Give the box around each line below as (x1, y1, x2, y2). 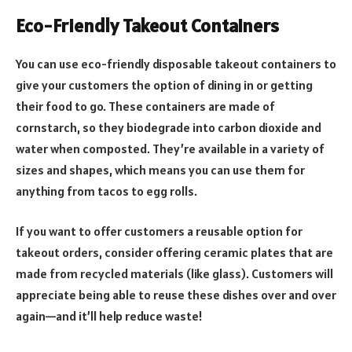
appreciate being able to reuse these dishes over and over (16, 287, 336, 303)
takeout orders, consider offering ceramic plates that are (16, 244, 333, 261)
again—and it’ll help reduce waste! (16, 308, 203, 324)
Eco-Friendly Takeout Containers (16, 13, 279, 38)
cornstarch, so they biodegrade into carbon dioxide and (16, 119, 321, 135)
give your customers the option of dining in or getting (16, 76, 313, 93)
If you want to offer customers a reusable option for (16, 223, 302, 240)
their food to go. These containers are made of (16, 97, 275, 114)
